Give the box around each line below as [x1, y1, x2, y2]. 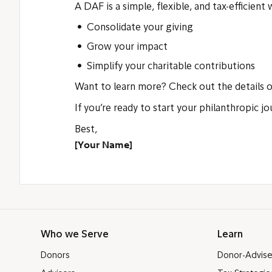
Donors [41, 251, 70, 260]
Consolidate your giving [87, 23, 193, 33]
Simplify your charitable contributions [87, 62, 257, 72]
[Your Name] [75, 138, 132, 151]
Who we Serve [41, 230, 109, 240]
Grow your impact [87, 42, 168, 52]
